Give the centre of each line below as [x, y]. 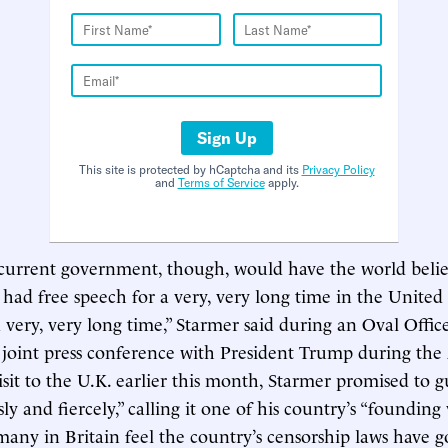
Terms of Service [221, 182]
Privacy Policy [338, 169]
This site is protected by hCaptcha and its [190, 169]
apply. [281, 182]
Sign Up [226, 138]
